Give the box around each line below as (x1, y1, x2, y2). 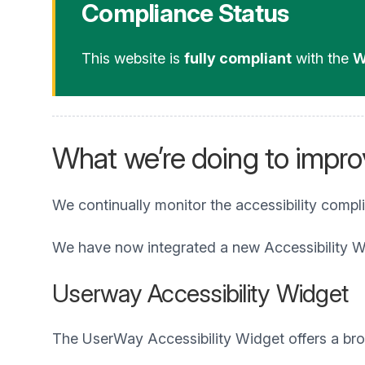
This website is (81, 50, 184, 67)
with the (292, 50, 353, 67)
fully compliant (184, 50, 292, 67)
